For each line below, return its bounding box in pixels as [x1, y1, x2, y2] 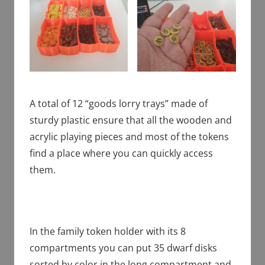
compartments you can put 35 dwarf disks [29, 241, 217, 254]
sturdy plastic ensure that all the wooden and [29, 113, 232, 127]
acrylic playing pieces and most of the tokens [29, 130, 229, 143]
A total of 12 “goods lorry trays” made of [29, 96, 208, 110]
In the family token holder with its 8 [29, 224, 186, 238]
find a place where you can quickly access [29, 146, 213, 160]
